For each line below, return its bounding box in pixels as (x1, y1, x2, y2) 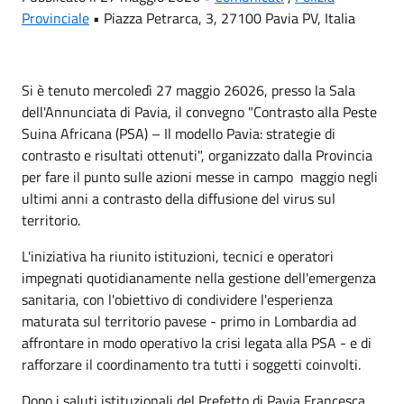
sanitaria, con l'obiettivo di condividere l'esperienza (22, 288, 333, 310)
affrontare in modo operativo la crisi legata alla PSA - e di (22, 331, 372, 353)
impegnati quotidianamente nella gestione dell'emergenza (22, 266, 376, 289)
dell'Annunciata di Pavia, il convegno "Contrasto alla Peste (22, 100, 377, 123)
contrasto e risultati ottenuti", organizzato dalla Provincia (22, 143, 372, 166)
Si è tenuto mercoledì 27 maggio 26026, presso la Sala (22, 78, 355, 101)
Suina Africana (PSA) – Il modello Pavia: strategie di (22, 122, 335, 144)
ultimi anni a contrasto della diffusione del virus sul (22, 187, 335, 209)
